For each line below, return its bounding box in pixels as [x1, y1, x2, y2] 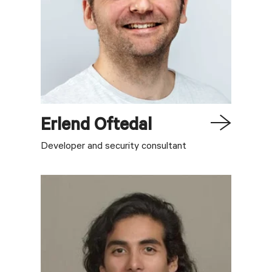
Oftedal [94, 117, 152, 137]
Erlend [41, 117, 90, 137]
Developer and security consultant [41, 141, 187, 152]
